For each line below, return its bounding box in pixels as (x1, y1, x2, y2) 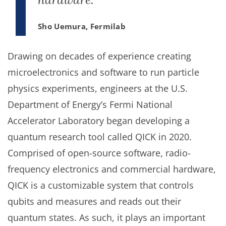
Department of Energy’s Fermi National (8, 98, 173, 110)
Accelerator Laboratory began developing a (8, 115, 190, 127)
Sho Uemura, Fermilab (38, 21, 126, 31)
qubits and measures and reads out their (8, 195, 181, 207)
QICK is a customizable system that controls (8, 179, 194, 191)
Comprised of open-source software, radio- (8, 147, 191, 159)
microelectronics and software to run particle (8, 66, 199, 78)
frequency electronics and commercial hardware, (8, 163, 216, 175)
